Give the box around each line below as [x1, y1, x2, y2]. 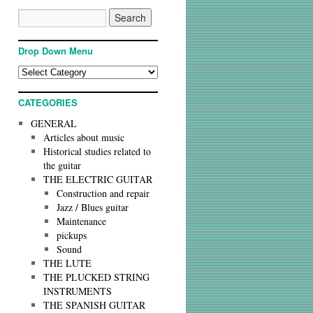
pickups [56, 228, 87, 242]
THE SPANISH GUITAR [43, 298, 146, 312]
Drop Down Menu [18, 44, 93, 57]
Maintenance [56, 214, 106, 228]
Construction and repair [56, 187, 150, 200]
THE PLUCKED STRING [43, 270, 150, 284]
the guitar [43, 159, 82, 172]
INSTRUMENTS [43, 284, 112, 298]
